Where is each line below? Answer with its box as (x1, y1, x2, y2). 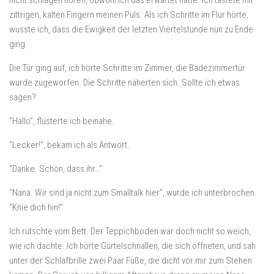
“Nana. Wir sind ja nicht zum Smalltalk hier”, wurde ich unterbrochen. (9, 187, 257, 198)
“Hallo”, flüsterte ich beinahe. (9, 116, 114, 127)
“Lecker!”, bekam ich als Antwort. (9, 139, 130, 150)
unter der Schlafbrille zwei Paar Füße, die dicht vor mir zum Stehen (9, 255, 252, 266)
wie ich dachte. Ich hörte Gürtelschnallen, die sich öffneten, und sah (9, 240, 256, 251)
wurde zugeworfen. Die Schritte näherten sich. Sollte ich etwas (9, 77, 240, 88)
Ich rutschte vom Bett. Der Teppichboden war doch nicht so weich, (9, 226, 251, 237)
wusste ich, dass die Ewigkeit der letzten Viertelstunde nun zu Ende (9, 24, 253, 35)
